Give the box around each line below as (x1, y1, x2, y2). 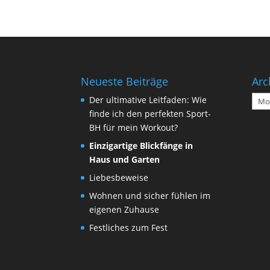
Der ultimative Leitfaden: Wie (89, 93, 207, 105)
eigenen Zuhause (89, 203, 160, 215)
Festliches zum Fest (89, 221, 168, 233)
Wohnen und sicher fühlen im (89, 189, 211, 201)
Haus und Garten (89, 153, 160, 165)
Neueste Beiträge (81, 74, 169, 89)
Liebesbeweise (89, 171, 149, 183)
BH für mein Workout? (89, 121, 178, 133)
